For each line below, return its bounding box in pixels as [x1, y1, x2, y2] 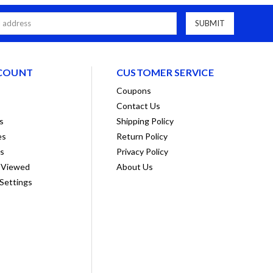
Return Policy [116, 131, 168, 142]
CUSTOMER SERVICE [116, 66, 214, 79]
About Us [116, 161, 153, 172]
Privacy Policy [116, 146, 168, 157]
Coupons [116, 85, 151, 96]
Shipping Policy [116, 116, 174, 127]
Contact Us [116, 101, 160, 112]
